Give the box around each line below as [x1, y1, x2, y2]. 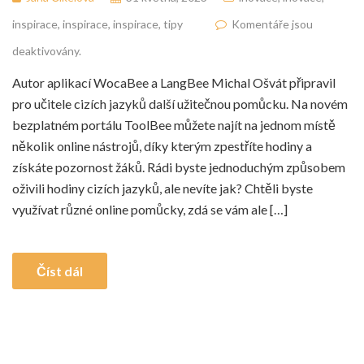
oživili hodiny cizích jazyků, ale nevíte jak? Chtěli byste [12, 180, 313, 196]
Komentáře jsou [232, 16, 313, 31]
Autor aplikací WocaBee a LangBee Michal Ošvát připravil [12, 74, 336, 90]
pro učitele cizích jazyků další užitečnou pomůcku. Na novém [12, 95, 348, 111]
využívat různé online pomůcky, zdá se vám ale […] [12, 201, 288, 217]
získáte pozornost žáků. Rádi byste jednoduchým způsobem [12, 158, 345, 175]
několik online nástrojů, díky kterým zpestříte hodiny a [12, 137, 312, 154]
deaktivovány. [12, 43, 81, 58]
